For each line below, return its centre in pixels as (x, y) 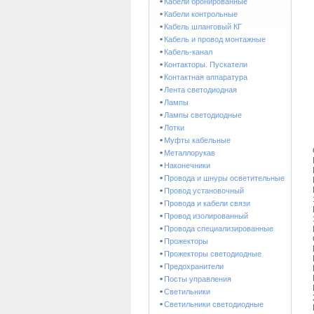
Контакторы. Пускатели (206, 64)
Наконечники (187, 165)
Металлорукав (190, 152)
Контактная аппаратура (206, 77)
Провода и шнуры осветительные (224, 178)
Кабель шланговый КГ (203, 26)
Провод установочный (204, 190)
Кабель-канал (188, 52)
